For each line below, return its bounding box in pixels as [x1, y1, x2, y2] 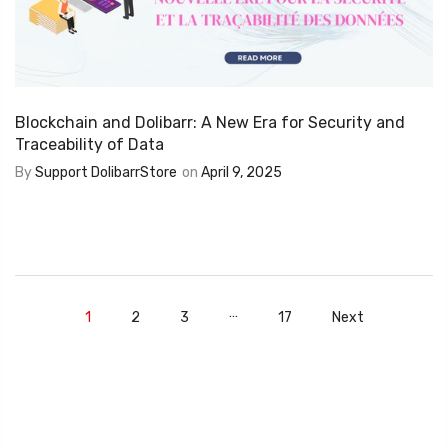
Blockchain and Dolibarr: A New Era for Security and [15, 113, 405, 133]
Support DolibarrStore [35, 164, 177, 182]
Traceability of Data [15, 135, 164, 155]
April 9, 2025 [201, 164, 282, 182]
